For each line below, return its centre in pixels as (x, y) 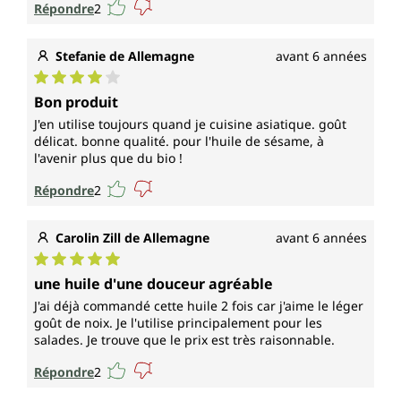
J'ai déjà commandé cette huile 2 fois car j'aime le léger (199, 306)
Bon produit (76, 102)
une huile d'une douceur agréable (154, 284)
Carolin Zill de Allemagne (132, 238)
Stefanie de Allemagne (125, 56)
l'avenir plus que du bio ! (108, 158)
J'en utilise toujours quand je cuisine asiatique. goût (190, 124)
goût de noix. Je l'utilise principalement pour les (178, 323)
